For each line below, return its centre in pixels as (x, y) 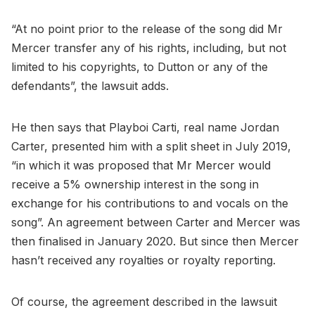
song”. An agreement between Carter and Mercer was (156, 222)
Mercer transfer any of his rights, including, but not (149, 47)
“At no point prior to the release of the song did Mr (147, 28)
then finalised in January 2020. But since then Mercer (155, 241)
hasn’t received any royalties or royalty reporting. (145, 260)
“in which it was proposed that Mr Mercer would (141, 165)
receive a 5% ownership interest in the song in (135, 184)
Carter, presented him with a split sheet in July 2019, (151, 146)
